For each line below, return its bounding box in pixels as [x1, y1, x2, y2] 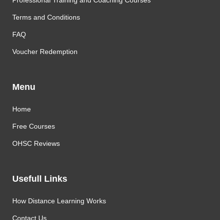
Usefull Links [12, 174, 67, 184]
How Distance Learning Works [12, 197, 106, 205]
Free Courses [12, 122, 55, 130]
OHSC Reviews [12, 139, 60, 147]
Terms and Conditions [12, 13, 80, 21]
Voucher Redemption [12, 48, 78, 55]
